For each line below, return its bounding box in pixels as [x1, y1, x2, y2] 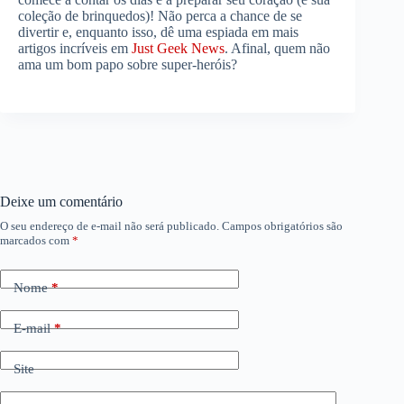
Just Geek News [132, 41, 225, 57]
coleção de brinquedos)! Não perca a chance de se [18, 8, 302, 24]
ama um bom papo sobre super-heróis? [18, 57, 237, 73]
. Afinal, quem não [225, 41, 330, 57]
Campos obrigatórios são [222, 219, 343, 234]
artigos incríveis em [18, 41, 132, 57]
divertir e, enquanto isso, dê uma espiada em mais [18, 24, 298, 41]
